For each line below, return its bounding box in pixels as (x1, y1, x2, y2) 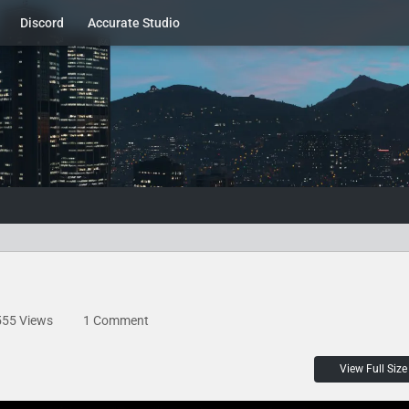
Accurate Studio (88, 16, 180, 30)
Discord (20, 16, 64, 30)
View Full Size (340, 362, 407, 375)
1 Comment (83, 313, 149, 328)
